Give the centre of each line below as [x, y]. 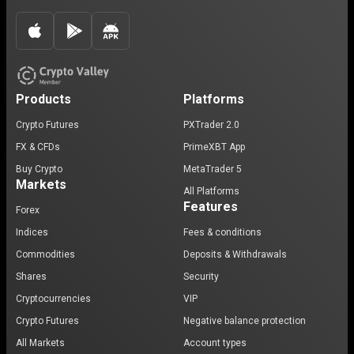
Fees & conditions [222, 232]
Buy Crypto [39, 169]
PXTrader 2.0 [211, 125]
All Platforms [211, 191]
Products [43, 99]
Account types [215, 343]
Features [211, 207]
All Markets [40, 343]
